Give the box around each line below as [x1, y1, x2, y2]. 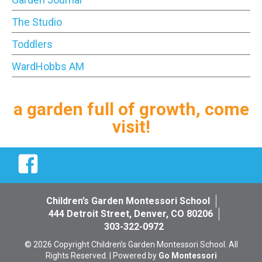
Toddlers [12, 37, 53, 50]
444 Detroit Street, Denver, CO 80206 [49, 208, 213, 219]
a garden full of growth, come [13, 98, 249, 119]
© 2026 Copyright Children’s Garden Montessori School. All [24, 239, 238, 249]
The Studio [12, 15, 62, 28]
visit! [112, 116, 150, 137]
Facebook [27, 153, 66, 163]
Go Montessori [158, 250, 217, 260]
